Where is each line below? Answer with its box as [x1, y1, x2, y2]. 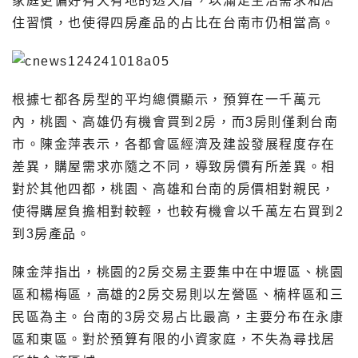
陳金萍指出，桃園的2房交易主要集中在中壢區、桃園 [12, 265, 344, 279]
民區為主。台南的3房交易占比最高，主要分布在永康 [12, 309, 344, 324]
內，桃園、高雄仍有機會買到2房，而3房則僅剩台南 [12, 114, 339, 129]
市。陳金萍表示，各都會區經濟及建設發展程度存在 [12, 137, 336, 151]
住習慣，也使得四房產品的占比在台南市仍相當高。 [12, 15, 336, 30]
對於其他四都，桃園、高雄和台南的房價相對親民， [12, 181, 336, 196]
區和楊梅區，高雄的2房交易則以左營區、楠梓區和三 [12, 287, 344, 301]
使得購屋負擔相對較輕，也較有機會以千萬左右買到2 [12, 204, 344, 218]
